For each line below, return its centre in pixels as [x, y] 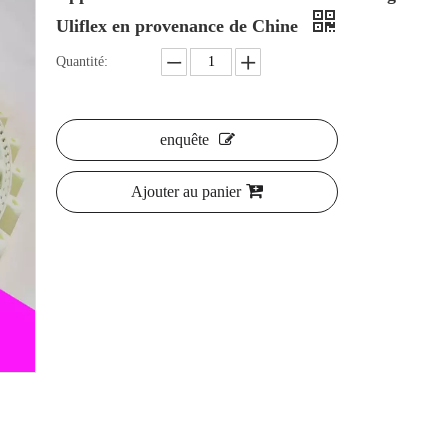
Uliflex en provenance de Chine [179, 26]
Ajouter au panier [186, 192]
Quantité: [82, 62]
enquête [184, 140]
